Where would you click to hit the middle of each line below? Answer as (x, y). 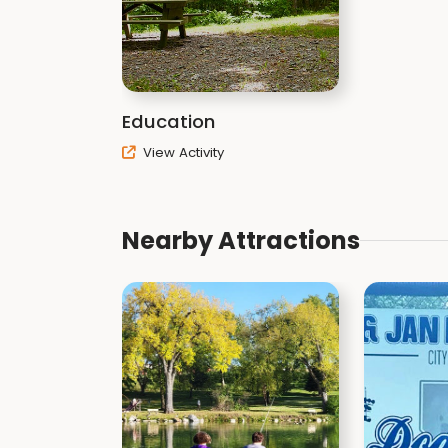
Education (168, 121)
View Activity (181, 152)
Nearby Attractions (241, 240)
